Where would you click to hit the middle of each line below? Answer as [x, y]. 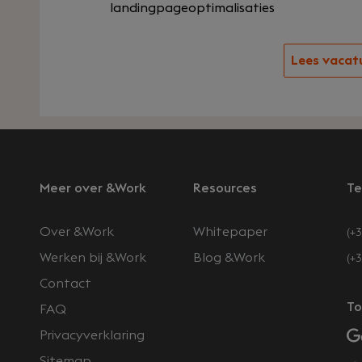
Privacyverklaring [92, 335]
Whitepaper [230, 232]
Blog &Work [229, 258]
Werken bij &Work [93, 258]
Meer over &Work [93, 188]
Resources [225, 188]
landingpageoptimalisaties [192, 8]
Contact [65, 284]
